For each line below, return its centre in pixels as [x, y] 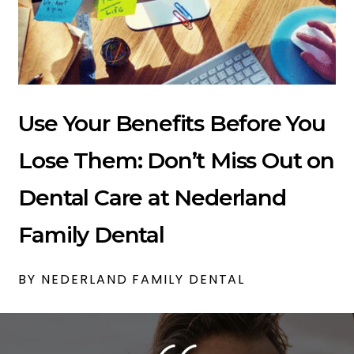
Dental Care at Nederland [152, 198]
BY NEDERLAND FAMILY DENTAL [132, 280]
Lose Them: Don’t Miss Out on [176, 161]
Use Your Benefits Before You [172, 124]
